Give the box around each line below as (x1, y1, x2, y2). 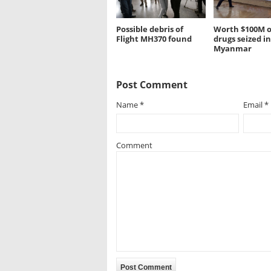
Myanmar (213, 43, 252, 54)
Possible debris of (116, 24, 183, 35)
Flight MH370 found (116, 33, 192, 45)
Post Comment (116, 78, 188, 92)
